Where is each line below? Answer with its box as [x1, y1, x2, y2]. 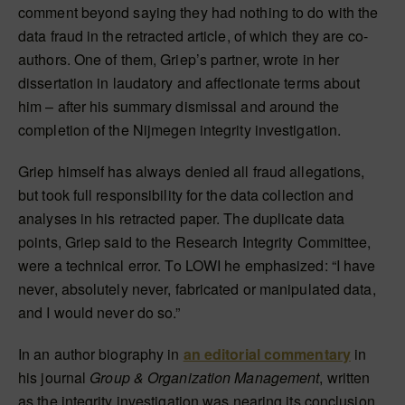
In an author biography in [18, 344, 184, 365]
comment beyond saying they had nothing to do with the [18, 2, 379, 24]
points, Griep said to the [18, 231, 175, 253]
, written [319, 367, 371, 389]
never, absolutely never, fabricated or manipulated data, [18, 278, 376, 300]
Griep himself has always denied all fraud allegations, [18, 161, 365, 183]
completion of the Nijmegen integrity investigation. [18, 119, 342, 141]
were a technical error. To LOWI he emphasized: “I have [18, 255, 376, 277]
